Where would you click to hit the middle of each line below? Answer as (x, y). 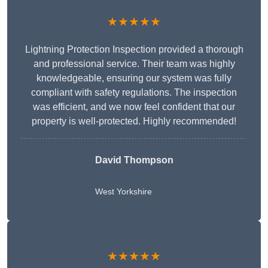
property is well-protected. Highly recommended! (134, 121)
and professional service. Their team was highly (134, 64)
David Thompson (134, 160)
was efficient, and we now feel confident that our (134, 107)
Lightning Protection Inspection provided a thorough (134, 50)
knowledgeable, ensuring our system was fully (134, 78)
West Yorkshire (123, 192)
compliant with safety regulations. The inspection (134, 93)
